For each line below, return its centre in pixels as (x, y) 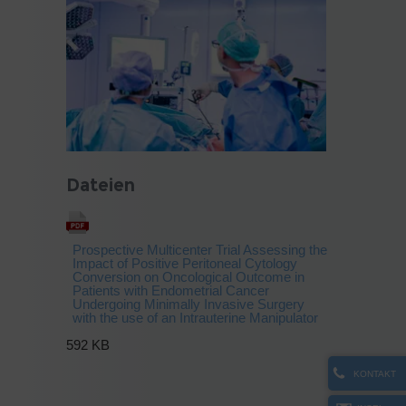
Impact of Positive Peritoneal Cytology (185, 264)
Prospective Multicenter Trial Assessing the (200, 250)
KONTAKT (374, 374)
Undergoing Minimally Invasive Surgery (188, 304)
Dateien (101, 186)
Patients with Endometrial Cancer (171, 291)
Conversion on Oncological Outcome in (188, 277)
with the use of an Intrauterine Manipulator (195, 318)
